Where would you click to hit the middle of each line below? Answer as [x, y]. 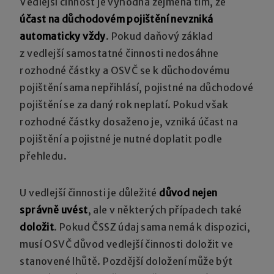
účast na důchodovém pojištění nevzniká [117, 19]
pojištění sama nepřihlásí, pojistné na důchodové [137, 87]
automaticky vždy [63, 36]
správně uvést [54, 209]
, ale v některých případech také [165, 209]
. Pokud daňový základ [159, 36]
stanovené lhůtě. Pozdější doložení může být [126, 261]
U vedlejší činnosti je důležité [90, 192]
